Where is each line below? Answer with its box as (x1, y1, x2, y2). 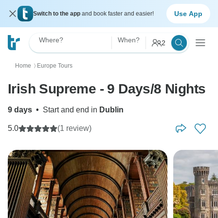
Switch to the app (33, 10, 82, 17)
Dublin (99, 106, 124, 114)
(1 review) (57, 124, 91, 132)
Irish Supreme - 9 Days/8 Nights (8, 81, 206, 96)
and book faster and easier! (82, 10, 154, 17)
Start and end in (43, 106, 99, 114)
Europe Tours (37, 62, 73, 69)
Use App (174, 9, 202, 18)
